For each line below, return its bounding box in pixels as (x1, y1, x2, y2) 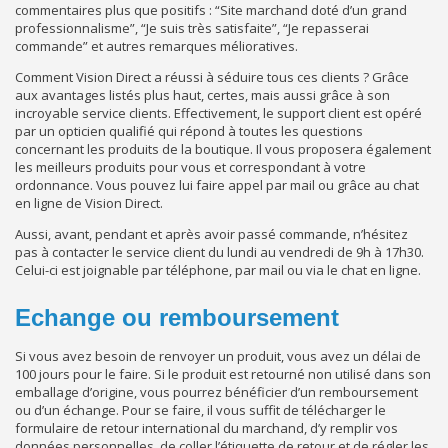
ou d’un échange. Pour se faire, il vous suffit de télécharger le (15, 401, 386, 420)
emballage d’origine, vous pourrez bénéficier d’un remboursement (15, 383, 418, 402)
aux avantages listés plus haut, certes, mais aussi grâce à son (15, 85, 390, 104)
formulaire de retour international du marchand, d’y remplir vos (15, 419, 398, 438)
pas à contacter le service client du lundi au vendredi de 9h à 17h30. (15, 242, 424, 261)
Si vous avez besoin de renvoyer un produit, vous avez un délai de (15, 347, 421, 366)
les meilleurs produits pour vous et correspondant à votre (15, 157, 366, 176)
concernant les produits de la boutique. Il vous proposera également (15, 139, 431, 158)
